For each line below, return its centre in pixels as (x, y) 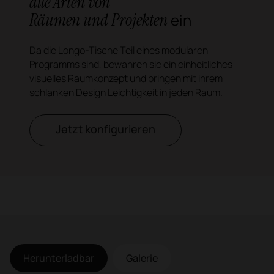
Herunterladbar (59, 258)
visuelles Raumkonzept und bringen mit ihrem (126, 78)
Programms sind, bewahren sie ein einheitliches (131, 64)
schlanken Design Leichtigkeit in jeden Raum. (126, 92)
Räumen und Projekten (100, 20)
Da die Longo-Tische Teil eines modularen (119, 50)
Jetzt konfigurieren (106, 129)
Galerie (142, 258)
